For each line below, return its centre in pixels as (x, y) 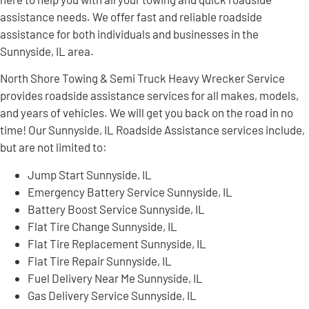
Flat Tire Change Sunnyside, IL (102, 226)
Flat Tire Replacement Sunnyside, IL (117, 243)
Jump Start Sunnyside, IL (90, 174)
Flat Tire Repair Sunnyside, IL (100, 260)
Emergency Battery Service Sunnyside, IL (130, 191)
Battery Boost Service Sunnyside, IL (116, 209)
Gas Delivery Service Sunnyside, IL (112, 295)
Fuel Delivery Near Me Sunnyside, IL (115, 278)
